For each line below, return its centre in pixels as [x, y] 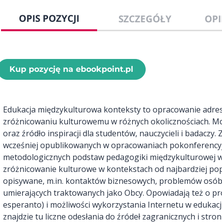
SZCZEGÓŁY [145, 19]
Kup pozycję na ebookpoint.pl [71, 69]
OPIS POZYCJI [49, 18]
